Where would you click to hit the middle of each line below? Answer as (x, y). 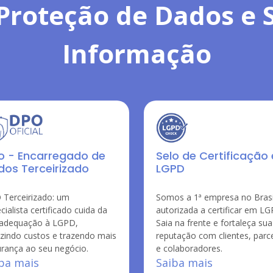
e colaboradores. (189, 248)
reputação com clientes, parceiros (205, 236)
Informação (136, 53)
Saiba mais (184, 263)
